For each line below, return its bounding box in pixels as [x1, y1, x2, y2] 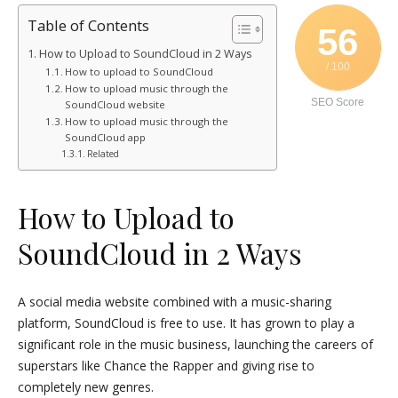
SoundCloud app [65, 131, 147, 144]
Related [86, 147, 119, 160]
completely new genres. [18, 378, 154, 395]
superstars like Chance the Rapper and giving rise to [18, 357, 314, 374]
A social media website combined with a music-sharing [18, 293, 331, 310]
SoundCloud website [65, 98, 166, 111]
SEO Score [311, 96, 364, 108]
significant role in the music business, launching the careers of [18, 336, 373, 353]
